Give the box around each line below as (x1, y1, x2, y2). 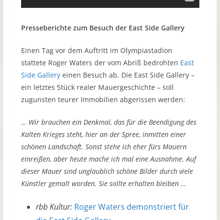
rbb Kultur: (35, 201, 72, 213)
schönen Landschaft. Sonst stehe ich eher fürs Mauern (21, 142, 187, 152)
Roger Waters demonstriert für (74, 201, 189, 213)
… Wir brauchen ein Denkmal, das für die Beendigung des (21, 117, 196, 127)
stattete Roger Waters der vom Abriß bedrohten (21, 58, 180, 68)
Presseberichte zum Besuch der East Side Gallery (21, 23, 185, 33)
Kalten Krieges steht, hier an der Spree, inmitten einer (21, 130, 186, 139)
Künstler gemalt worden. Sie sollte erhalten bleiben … (21, 179, 186, 189)
